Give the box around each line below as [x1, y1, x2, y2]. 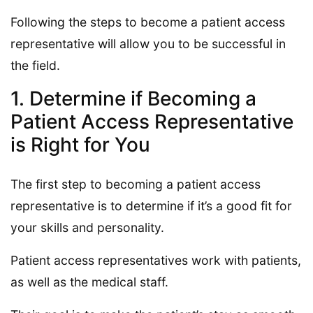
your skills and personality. [10, 219, 164, 235]
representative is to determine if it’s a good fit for [10, 198, 292, 213]
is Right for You [10, 132, 150, 156]
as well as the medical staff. [10, 274, 168, 289]
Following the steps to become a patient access [10, 14, 285, 29]
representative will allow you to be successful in [10, 36, 286, 51]
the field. [10, 57, 60, 73]
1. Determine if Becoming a [10, 86, 256, 110]
